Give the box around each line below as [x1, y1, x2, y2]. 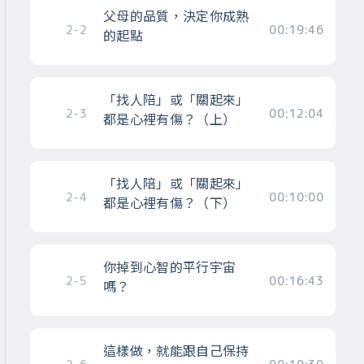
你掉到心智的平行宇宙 [102, 257, 236, 277]
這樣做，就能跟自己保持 [102, 340, 249, 361]
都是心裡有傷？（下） [102, 193, 236, 213]
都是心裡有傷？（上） [102, 109, 236, 129]
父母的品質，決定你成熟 [102, 6, 249, 26]
